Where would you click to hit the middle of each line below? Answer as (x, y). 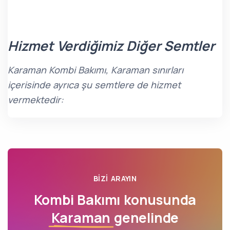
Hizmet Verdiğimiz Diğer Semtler (111, 46)
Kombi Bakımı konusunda (115, 200)
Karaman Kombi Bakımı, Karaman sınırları (95, 70)
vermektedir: (36, 100)
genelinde (145, 218)
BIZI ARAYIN (115, 178)
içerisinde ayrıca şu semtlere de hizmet (94, 85)
